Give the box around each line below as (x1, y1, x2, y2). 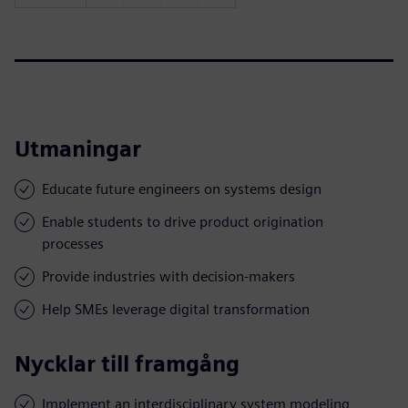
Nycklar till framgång (15, 350, 240, 377)
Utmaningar (15, 135, 141, 162)
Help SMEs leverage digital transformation (42, 300, 310, 318)
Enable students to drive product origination (42, 212, 323, 230)
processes (42, 234, 104, 252)
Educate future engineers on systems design (42, 179, 321, 198)
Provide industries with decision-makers (42, 267, 295, 285)
